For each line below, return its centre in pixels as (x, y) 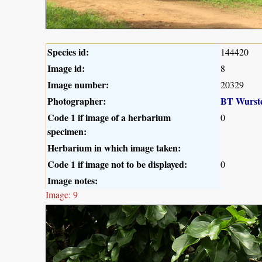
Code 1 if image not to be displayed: (117, 164)
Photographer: (77, 101)
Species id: (68, 51)
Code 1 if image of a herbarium (109, 117)
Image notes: (73, 180)
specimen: (67, 131)
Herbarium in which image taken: (114, 147)
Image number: (78, 84)
